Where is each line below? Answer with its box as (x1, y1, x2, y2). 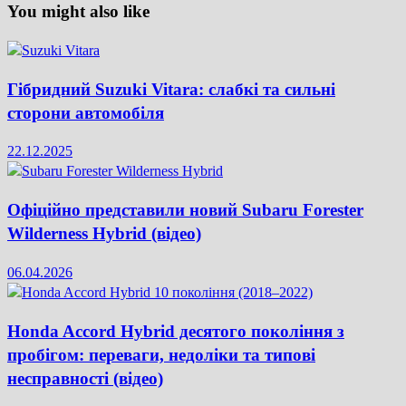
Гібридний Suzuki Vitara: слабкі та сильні (7, 79, 335, 99)
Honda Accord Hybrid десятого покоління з (7, 321, 344, 341)
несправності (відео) (7, 368, 163, 388)
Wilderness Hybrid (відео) (7, 224, 201, 244)
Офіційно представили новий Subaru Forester (7, 200, 363, 220)
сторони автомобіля (7, 102, 164, 122)
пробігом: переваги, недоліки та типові (7, 344, 315, 364)
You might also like (7, 2, 150, 22)
